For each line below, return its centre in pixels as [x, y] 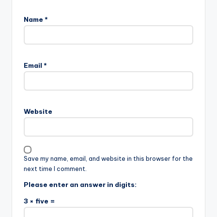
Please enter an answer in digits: [80, 184]
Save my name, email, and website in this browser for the [108, 158]
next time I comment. [55, 169]
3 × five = [39, 201]
